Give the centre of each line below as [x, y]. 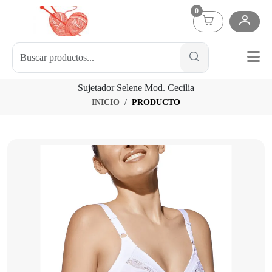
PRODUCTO [156, 102]
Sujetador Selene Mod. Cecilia [136, 88]
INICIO [106, 102]
